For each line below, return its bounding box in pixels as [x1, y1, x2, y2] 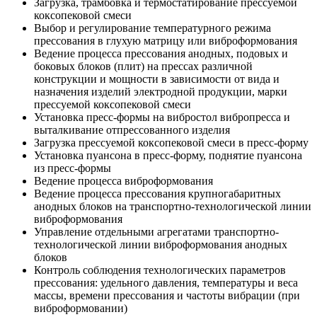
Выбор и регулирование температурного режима [34, 22, 271, 35]
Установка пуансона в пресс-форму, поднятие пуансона [34, 149, 302, 162]
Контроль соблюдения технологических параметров [34, 264, 286, 277]
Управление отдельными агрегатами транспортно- [34, 226, 279, 238]
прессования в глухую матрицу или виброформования [34, 35, 297, 47]
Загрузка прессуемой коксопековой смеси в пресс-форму [34, 137, 309, 149]
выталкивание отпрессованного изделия [34, 124, 230, 137]
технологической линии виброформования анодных [34, 238, 287, 251]
